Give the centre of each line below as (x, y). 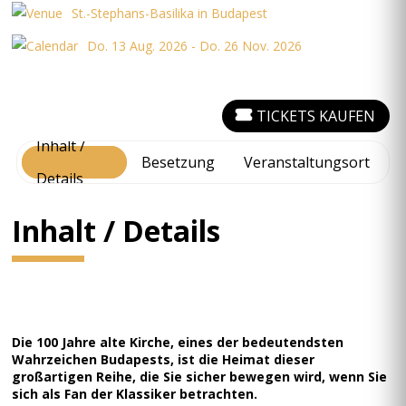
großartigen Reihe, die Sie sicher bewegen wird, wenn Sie (200, 377)
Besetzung (178, 162)
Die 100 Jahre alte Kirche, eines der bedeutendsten (178, 342)
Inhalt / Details (116, 231)
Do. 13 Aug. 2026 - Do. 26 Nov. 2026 (195, 46)
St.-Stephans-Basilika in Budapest (170, 13)
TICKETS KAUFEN (315, 116)
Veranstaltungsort (306, 162)
